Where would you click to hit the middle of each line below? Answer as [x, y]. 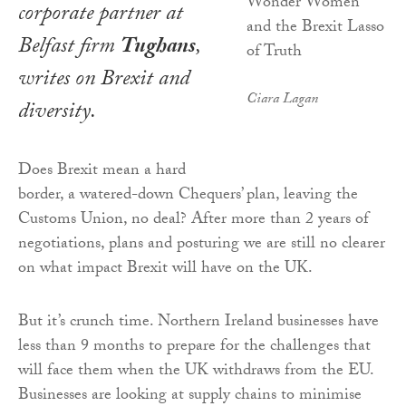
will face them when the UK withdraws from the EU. [196, 372]
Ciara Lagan [282, 100]
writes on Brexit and [104, 81]
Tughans [158, 48]
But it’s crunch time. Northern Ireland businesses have [198, 323]
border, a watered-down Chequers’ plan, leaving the [188, 196]
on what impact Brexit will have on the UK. [165, 269]
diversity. [57, 113]
